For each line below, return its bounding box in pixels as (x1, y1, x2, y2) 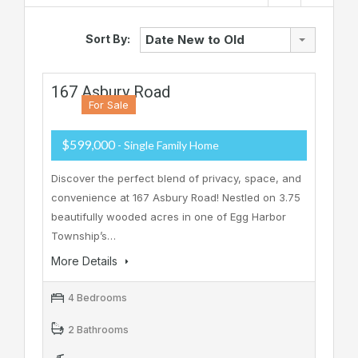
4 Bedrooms (68, 292, 127, 304)
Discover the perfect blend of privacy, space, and (51, 172, 301, 185)
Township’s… (51, 229, 116, 243)
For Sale (88, 98, 129, 112)
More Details (51, 254, 121, 268)
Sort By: (86, 31, 130, 46)
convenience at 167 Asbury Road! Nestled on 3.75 (51, 191, 300, 205)
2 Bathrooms (68, 324, 129, 336)
